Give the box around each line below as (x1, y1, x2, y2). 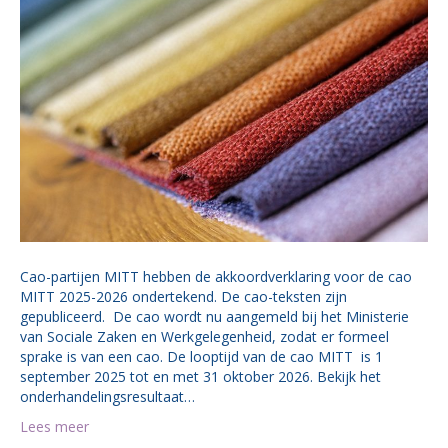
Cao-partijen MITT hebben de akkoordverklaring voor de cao (20, 267, 412, 287)
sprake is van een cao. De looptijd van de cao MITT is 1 (20, 347, 383, 367)
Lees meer (20, 417, 89, 437)
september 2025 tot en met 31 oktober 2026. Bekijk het (20, 367, 381, 387)
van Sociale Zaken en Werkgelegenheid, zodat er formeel (20, 327, 389, 347)
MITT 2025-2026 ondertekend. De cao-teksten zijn (20, 287, 347, 307)
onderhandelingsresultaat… (20, 387, 195, 407)
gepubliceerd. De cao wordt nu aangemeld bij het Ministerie (20, 307, 409, 327)
